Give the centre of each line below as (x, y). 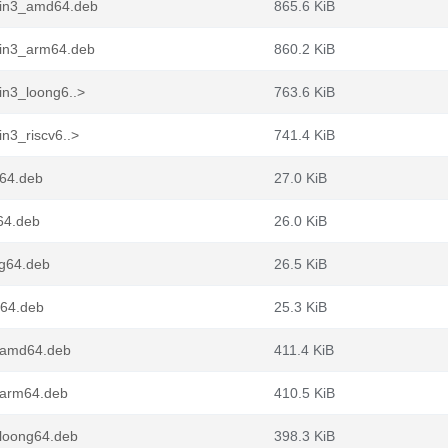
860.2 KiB (304, 49)
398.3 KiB (304, 436)
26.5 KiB (300, 264)
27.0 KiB (300, 178)
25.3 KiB (300, 307)
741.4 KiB (304, 135)
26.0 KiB (300, 221)
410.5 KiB (304, 393)
